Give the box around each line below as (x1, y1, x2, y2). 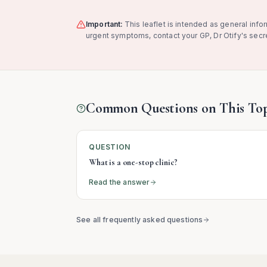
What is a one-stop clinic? (89, 157, 178, 167)
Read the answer (89, 178, 150, 187)
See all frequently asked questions (76, 215, 203, 224)
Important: (86, 20, 123, 29)
